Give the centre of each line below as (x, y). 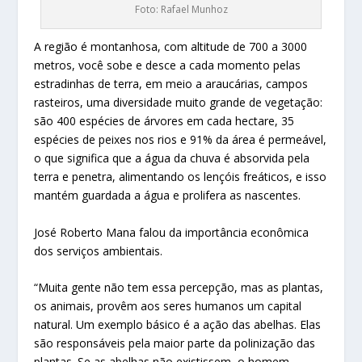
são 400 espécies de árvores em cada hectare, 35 (164, 121)
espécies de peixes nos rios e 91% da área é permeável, (181, 140)
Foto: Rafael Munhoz (181, 10)
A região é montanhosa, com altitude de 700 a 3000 (171, 47)
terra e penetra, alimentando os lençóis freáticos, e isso (181, 177)
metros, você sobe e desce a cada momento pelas (168, 65)
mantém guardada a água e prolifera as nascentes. (168, 196)
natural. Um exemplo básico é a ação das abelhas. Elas (178, 325)
